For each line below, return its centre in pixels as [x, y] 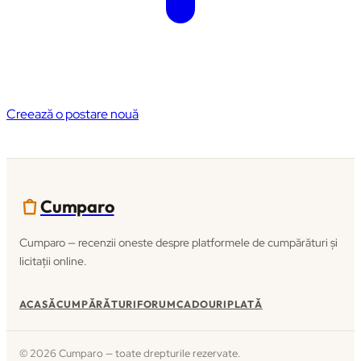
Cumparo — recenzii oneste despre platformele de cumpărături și [178, 242]
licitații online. [53, 260]
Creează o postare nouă [73, 114]
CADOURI [201, 305]
